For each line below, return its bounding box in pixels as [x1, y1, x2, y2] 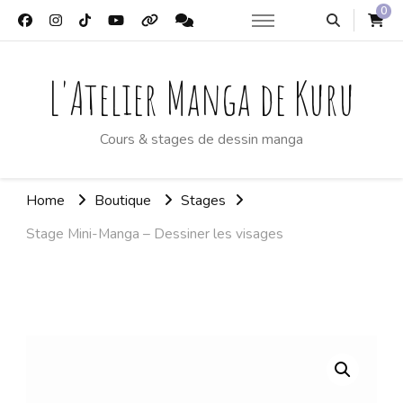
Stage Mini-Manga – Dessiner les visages [26, 224, 283, 244]
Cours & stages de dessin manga [100, 130, 303, 148]
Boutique [94, 190, 151, 210]
